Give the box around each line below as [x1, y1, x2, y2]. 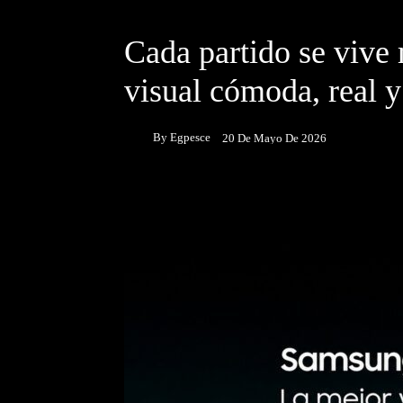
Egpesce [170, 130, 210, 144]
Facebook [167, 192, 216, 205]
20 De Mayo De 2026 [222, 130, 327, 145]
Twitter [290, 192, 326, 205]
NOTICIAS [217, 5, 280, 20]
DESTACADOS [124, 5, 212, 20]
